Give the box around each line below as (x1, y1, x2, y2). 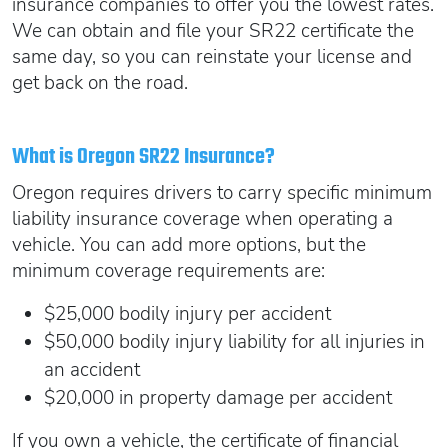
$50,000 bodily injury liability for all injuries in (44, 328, 425, 355)
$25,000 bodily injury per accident (44, 300, 331, 327)
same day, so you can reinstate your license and (12, 43, 412, 70)
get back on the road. (12, 69, 188, 96)
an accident (44, 356, 140, 383)
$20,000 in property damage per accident (44, 384, 392, 411)
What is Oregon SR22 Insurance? (12, 140, 275, 174)
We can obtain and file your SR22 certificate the (12, 17, 414, 44)
